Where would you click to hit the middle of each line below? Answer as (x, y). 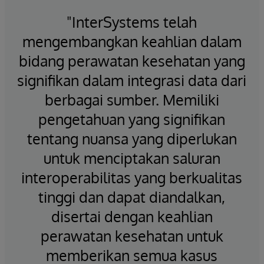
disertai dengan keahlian (132, 216)
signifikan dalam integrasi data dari (132, 80)
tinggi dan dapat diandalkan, (132, 197)
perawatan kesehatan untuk (132, 235)
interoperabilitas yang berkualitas (132, 177)
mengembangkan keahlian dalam (132, 41)
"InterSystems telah (132, 22)
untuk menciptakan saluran (132, 158)
